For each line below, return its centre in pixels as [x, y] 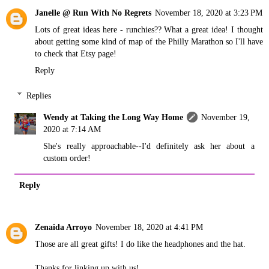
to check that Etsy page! [76, 54]
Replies [39, 95]
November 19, [226, 117]
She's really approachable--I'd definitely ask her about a [149, 146]
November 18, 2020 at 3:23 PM [209, 13]
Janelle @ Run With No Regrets [93, 13]
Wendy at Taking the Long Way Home [113, 117]
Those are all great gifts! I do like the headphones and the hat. [140, 243]
